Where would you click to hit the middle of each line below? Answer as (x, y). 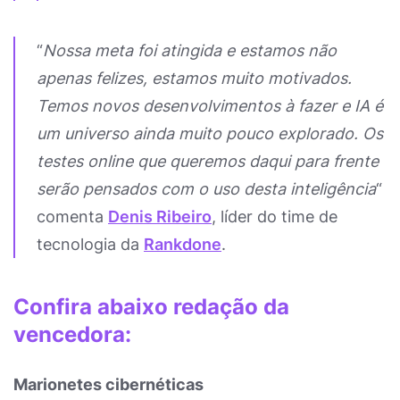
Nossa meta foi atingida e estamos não (190, 50)
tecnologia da (90, 244)
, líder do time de (275, 217)
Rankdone (183, 244)
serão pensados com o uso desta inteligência (206, 189)
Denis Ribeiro (160, 217)
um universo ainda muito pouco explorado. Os (210, 133)
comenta (72, 217)
